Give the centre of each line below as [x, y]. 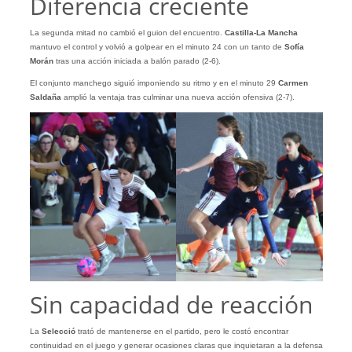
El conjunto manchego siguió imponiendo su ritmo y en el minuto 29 [154, 83]
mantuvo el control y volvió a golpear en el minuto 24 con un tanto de [157, 47]
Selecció [58, 331]
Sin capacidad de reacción [171, 304]
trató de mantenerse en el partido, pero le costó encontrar [181, 331]
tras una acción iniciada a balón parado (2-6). [137, 61]
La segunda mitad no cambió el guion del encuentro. [127, 33]
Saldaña [45, 97]
